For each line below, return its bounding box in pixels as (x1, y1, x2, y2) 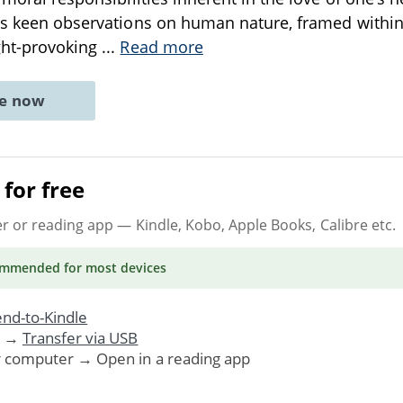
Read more (120, 36, 203, 58)
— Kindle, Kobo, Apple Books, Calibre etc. (113, 214, 396, 235)
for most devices (59, 258, 167, 276)
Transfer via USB (22, 327, 139, 348)
